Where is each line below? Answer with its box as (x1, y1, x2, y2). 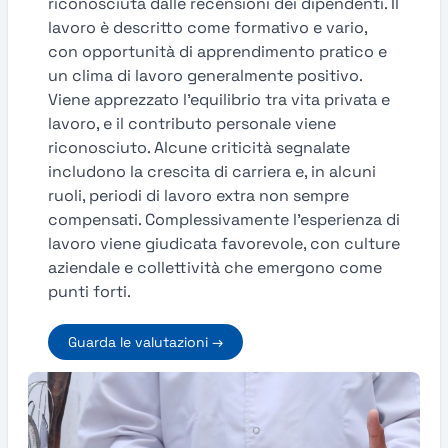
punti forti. (48, 281, 131, 302)
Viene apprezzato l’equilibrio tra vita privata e (48, 89, 390, 110)
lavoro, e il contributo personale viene (48, 113, 336, 134)
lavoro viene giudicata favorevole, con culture (48, 233, 400, 254)
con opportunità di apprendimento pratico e (48, 41, 387, 62)
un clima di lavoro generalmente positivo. (48, 65, 362, 86)
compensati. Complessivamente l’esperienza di (48, 209, 400, 230)
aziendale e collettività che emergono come (48, 257, 382, 278)
